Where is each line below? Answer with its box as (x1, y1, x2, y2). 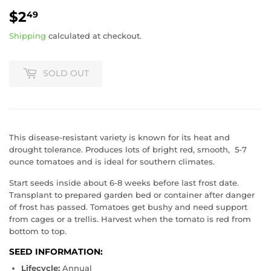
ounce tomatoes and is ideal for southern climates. (9, 156, 215, 166)
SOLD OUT (43, 68, 89, 79)
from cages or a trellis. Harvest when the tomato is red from (9, 214, 251, 224)
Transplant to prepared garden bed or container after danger (9, 189, 255, 200)
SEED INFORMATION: (9, 246, 103, 256)
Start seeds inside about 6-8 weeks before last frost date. (9, 177, 239, 188)
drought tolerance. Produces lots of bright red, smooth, (9, 144, 230, 154)
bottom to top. (9, 226, 67, 236)
